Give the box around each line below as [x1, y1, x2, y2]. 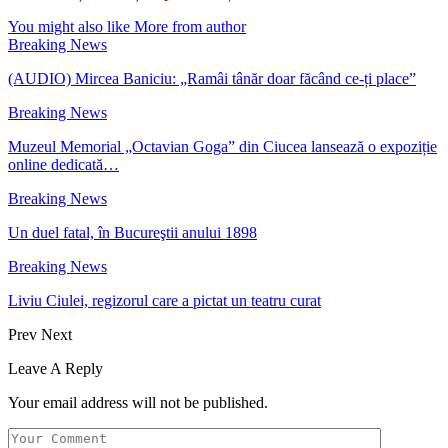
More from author [134, 17, 246, 35]
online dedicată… [8, 155, 119, 173]
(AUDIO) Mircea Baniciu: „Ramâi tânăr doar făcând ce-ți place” [8, 69, 416, 87]
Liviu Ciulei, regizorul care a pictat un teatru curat [8, 291, 321, 309]
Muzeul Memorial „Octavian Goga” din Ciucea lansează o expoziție [8, 137, 437, 155]
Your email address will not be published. [8, 393, 268, 411]
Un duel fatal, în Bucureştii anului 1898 [8, 223, 257, 241]
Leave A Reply [8, 359, 103, 377]
